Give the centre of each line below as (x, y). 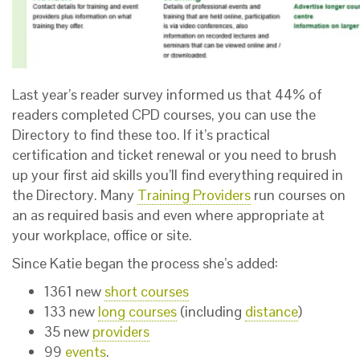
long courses (137, 311)
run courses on (298, 195)
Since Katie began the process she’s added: (145, 263)
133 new (71, 311)
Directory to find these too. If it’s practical (141, 135)
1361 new (74, 291)
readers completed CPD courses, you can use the (164, 115)
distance (272, 311)
